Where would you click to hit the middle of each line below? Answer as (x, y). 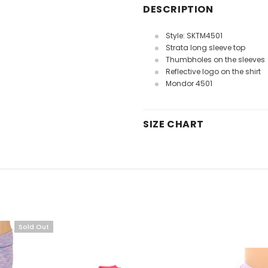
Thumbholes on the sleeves (215, 60)
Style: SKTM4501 (194, 36)
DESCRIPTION (178, 9)
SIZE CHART (173, 124)
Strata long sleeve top (205, 48)
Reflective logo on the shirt (213, 71)
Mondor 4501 (189, 83)
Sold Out (34, 227)
